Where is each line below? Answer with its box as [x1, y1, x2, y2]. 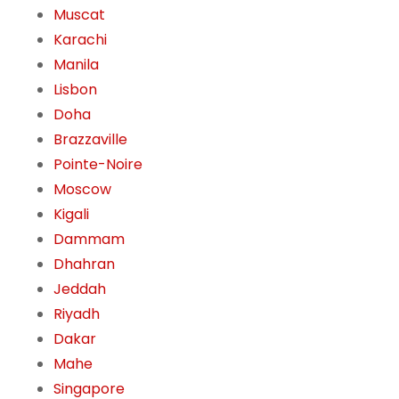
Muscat [53, 4, 105, 26]
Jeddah [53, 279, 106, 300]
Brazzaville [53, 129, 127, 151]
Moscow [53, 179, 111, 200]
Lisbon [53, 79, 97, 101]
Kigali [53, 204, 89, 225]
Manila [53, 54, 99, 76]
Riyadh [53, 304, 100, 325]
